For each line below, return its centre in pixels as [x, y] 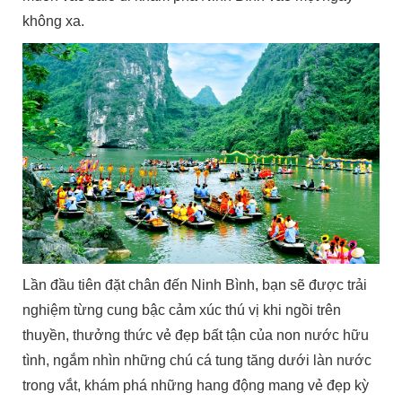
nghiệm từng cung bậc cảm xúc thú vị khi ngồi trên [182, 310]
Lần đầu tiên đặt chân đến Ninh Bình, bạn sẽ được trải [195, 284]
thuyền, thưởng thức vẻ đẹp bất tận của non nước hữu [196, 335]
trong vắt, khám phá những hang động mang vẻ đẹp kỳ [196, 385]
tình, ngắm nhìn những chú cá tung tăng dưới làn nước [197, 360]
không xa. [54, 22]
